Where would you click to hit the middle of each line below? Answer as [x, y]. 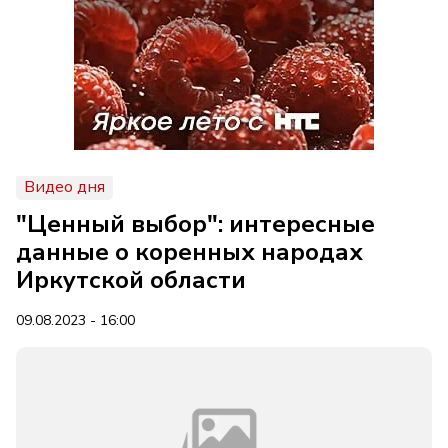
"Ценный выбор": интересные [195, 224]
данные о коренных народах [189, 252]
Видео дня [64, 187]
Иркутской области [131, 280]
